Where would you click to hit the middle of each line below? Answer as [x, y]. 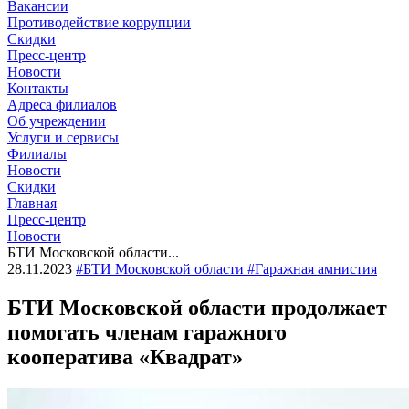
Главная [32, 203]
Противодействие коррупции [99, 22]
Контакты [38, 88]
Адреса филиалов [62, 105]
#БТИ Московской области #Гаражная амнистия [226, 269]
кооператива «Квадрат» [125, 357]
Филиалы [37, 154]
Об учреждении [57, 121]
